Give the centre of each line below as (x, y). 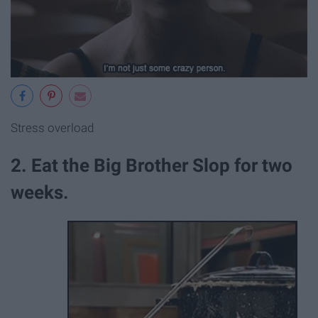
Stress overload (52, 127)
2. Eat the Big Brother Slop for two (152, 165)
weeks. (40, 192)
